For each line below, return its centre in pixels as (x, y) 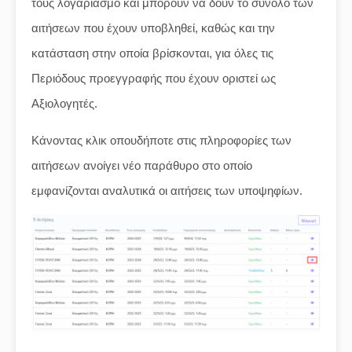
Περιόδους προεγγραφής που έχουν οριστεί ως (154, 78)
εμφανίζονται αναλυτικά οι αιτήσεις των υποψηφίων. (167, 191)
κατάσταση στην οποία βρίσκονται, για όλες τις (152, 53)
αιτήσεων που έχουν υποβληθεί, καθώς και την (153, 28)
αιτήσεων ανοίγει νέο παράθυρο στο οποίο (142, 165)
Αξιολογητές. (64, 103)
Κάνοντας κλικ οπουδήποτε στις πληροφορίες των (161, 140)
